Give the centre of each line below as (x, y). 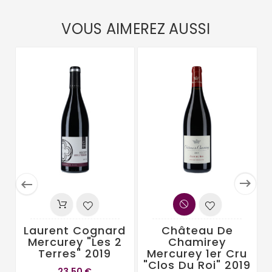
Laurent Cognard (75, 230)
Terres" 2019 (75, 253)
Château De (197, 230)
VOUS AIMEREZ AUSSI (136, 29)
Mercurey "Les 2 (75, 242)
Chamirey (197, 242)
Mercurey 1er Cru (197, 253)
